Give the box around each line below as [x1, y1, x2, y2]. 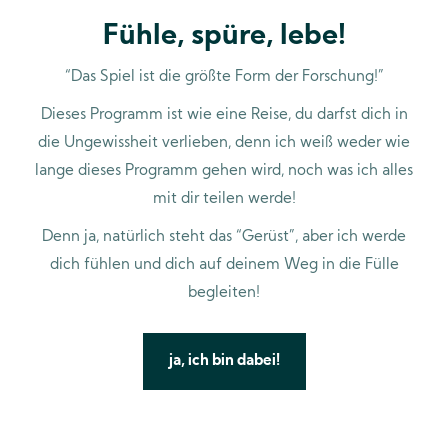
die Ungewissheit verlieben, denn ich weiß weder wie [38, 136, 410, 152]
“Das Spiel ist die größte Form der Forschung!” [64, 70, 384, 86]
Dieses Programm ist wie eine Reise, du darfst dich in [40, 108, 408, 124]
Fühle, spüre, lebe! [102, 23, 346, 52]
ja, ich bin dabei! [168, 354, 280, 370]
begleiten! [188, 286, 260, 302]
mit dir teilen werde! [152, 192, 296, 208]
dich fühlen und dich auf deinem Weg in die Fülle [49, 258, 399, 274]
